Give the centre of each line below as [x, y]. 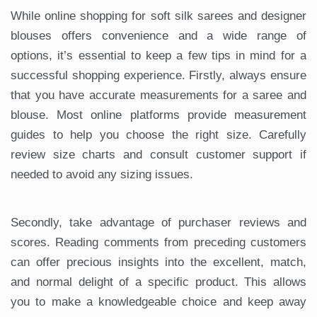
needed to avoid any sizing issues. [102, 175]
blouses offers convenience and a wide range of [158, 36]
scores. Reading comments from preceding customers [158, 243]
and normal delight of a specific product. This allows [158, 282]
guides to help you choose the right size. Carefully [158, 135]
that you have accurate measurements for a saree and [158, 96]
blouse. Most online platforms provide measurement [158, 115]
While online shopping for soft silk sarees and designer [158, 16]
